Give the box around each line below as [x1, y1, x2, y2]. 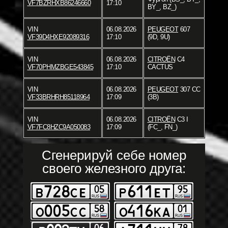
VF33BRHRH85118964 [27, 93, 90, 101]
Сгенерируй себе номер [41, 147, 186, 163]
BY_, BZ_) [147, 3, 176, 11]
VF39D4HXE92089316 [27, 33, 89, 41]
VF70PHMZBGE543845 [27, 63, 93, 71]
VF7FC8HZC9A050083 [27, 123, 90, 131]
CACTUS [147, 63, 173, 71]
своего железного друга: [42, 160, 186, 176]
